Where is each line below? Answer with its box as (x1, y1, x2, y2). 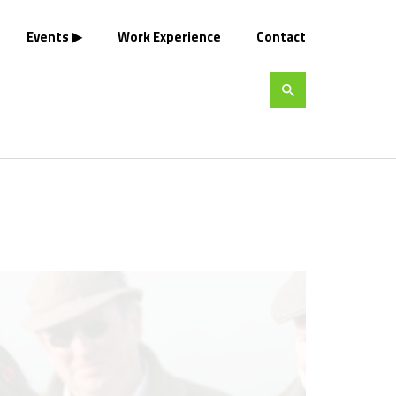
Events (27, 27, 69, 47)
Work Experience (118, 27, 221, 47)
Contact (256, 27, 306, 47)
